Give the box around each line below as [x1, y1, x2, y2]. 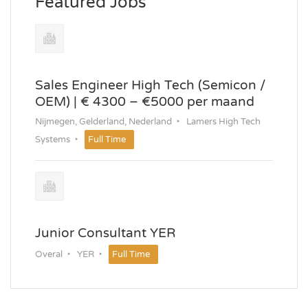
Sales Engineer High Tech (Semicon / [35, 76, 265, 93]
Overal [35, 248, 63, 260]
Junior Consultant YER [35, 224, 176, 241]
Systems [35, 133, 70, 145]
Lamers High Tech [186, 115, 261, 127]
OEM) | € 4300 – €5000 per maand [35, 93, 254, 109]
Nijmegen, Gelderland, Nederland [35, 115, 172, 127]
